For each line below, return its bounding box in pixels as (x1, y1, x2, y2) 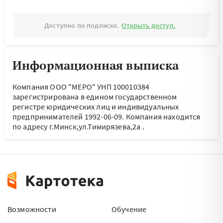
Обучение (111, 204, 147, 214)
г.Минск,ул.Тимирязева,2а (49, 121, 141, 131)
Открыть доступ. (121, 21, 176, 30)
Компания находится (125, 111, 201, 121)
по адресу (12, 121, 49, 131)
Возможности (7, 204, 56, 214)
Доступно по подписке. (44, 21, 119, 30)
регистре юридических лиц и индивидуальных (12, 102, 179, 111)
